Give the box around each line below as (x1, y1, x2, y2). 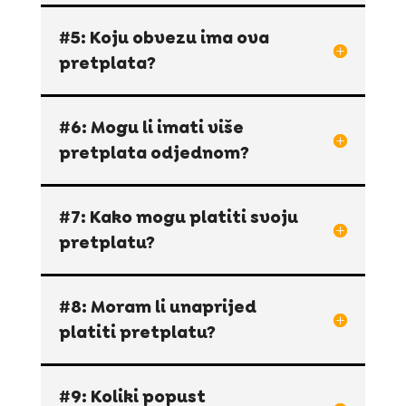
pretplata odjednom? (58, 141, 249, 165)
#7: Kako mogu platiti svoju (58, 206, 298, 229)
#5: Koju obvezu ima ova (58, 26, 269, 50)
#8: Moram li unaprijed (58, 295, 256, 319)
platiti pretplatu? (58, 321, 216, 344)
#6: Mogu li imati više (58, 116, 244, 140)
